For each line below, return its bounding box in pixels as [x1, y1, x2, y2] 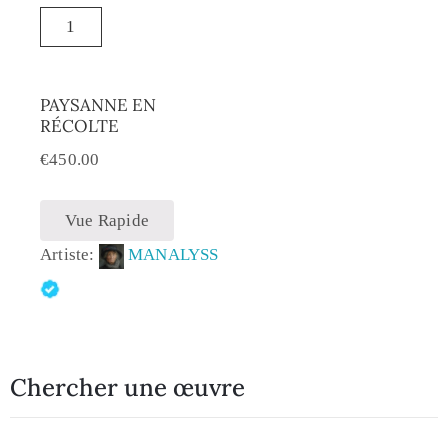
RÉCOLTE [40, 115, 119, 138]
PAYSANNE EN [40, 94, 156, 117]
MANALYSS [128, 244, 219, 264]
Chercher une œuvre [10, 372, 245, 404]
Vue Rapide [65, 210, 149, 230]
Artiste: [40, 244, 99, 264]
